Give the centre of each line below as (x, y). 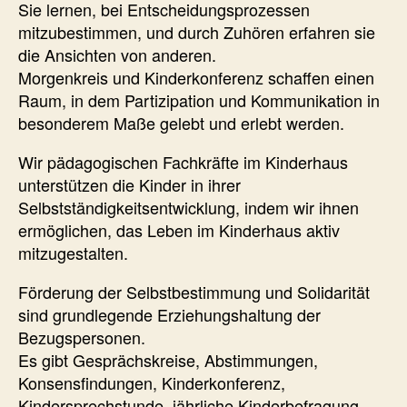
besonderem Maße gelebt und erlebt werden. (181, 122)
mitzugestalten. (73, 252)
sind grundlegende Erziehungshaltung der (169, 314)
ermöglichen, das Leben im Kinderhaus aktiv (179, 229)
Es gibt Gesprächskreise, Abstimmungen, (168, 359)
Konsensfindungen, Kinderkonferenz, (152, 382)
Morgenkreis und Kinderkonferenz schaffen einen (196, 77)
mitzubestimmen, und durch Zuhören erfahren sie (197, 31)
